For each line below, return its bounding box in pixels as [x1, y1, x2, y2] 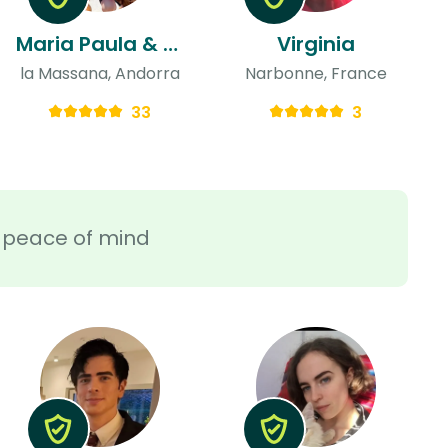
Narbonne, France [244, 61, 387, 85]
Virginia [276, 29, 355, 58]
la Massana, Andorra [19, 61, 180, 85]
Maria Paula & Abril [162, 29, 178, 58]
